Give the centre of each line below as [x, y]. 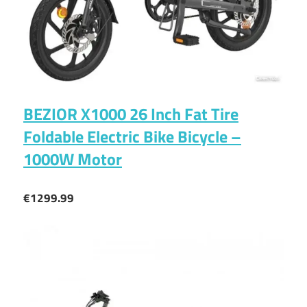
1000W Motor [73, 159]
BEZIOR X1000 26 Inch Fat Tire [131, 114]
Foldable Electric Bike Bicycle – [132, 137]
